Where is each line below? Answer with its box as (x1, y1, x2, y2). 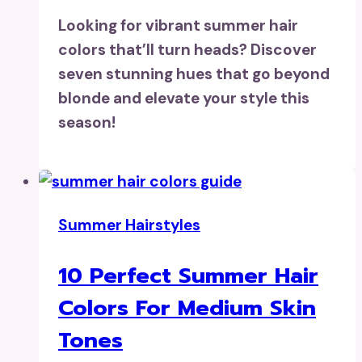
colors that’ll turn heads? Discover (58, 40, 317, 61)
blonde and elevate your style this (58, 88, 309, 109)
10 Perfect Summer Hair (58, 259, 318, 293)
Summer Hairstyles (58, 215, 200, 236)
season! (58, 112, 116, 133)
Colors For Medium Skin (58, 292, 316, 325)
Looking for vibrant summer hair (58, 15, 298, 36)
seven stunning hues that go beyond (58, 64, 330, 85)
